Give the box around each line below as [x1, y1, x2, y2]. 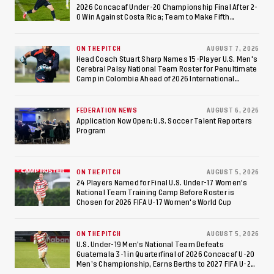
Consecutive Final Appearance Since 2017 [76, 23, 220, 31]
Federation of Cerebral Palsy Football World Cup [76, 84, 239, 92]
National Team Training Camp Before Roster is [76, 188, 235, 196]
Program [76, 127, 106, 135]
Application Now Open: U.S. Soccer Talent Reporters [76, 117, 252, 125]
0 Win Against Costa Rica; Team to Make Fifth [76, 13, 230, 21]
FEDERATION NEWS [76, 107, 138, 114]
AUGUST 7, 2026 [207, 45, 259, 52]
